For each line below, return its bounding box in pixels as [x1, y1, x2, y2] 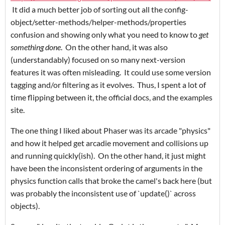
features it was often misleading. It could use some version [11, 67, 211, 77]
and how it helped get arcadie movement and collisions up [11, 138, 208, 148]
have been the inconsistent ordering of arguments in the [11, 163, 202, 173]
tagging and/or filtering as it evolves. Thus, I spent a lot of [11, 80, 206, 90]
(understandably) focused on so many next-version [11, 55, 185, 65]
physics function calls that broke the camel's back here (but [11, 176, 212, 186]
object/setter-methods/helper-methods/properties [11, 17, 186, 27]
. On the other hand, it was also [61, 42, 168, 52]
